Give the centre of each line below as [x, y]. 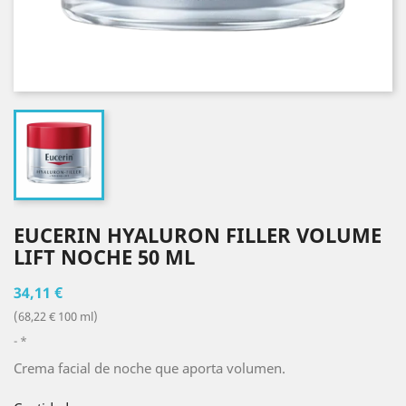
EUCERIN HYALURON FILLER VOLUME [198, 234]
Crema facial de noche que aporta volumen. [150, 367]
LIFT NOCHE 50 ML [104, 256]
